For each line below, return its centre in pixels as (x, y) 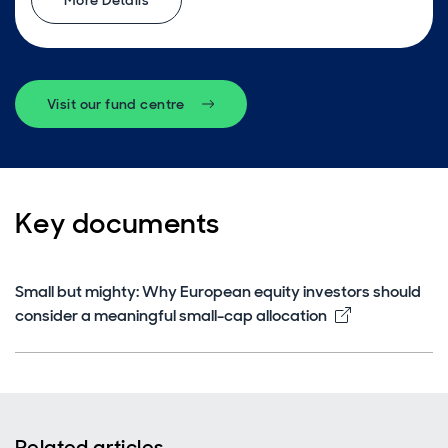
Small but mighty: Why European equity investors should (218, 291)
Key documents (117, 223)
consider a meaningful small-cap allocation (171, 315)
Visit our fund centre (116, 104)
